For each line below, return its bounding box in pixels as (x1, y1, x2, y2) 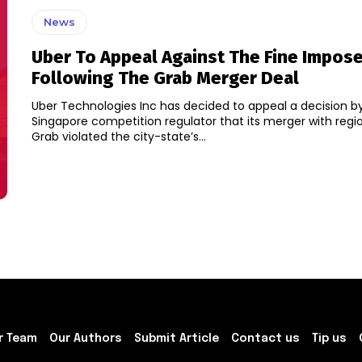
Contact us (231, 333, 300, 345)
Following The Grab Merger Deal (31, 67, 299, 90)
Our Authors (49, 333, 122, 345)
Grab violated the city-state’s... (31, 128, 206, 145)
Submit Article (134, 333, 219, 345)
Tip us (312, 333, 347, 345)
